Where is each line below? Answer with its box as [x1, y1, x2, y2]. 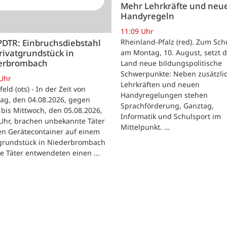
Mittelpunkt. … [121, 122, 170, 132]
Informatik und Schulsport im [121, 111, 221, 121]
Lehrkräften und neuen [121, 79, 200, 89]
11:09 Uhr [121, 26, 154, 36]
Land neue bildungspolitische [121, 58, 222, 68]
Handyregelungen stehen [121, 90, 208, 100]
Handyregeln [121, 10, 174, 22]
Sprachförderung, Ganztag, [121, 100, 214, 110]
